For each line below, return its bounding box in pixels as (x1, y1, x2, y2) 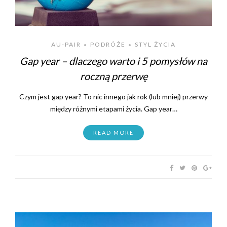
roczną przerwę (80, 69, 147, 82)
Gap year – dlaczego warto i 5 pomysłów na (20, 54, 207, 67)
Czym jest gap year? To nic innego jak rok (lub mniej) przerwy (19, 92, 208, 101)
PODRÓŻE (90, 40, 126, 48)
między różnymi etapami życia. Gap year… (50, 104, 177, 113)
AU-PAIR (51, 40, 81, 48)
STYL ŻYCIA (135, 40, 176, 48)
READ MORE (93, 129, 134, 136)
